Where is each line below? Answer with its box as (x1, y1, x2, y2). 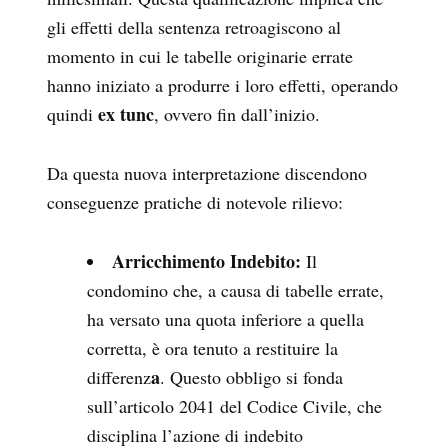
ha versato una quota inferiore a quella (87, 307, 364, 332)
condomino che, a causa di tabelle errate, (87, 278, 384, 303)
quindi (47, 102, 98, 127)
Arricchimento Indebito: (112, 248, 301, 275)
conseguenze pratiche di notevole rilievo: (47, 190, 343, 215)
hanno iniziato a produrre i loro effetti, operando (47, 73, 398, 98)
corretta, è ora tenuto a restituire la (87, 336, 338, 361)
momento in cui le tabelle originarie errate (47, 44, 353, 69)
